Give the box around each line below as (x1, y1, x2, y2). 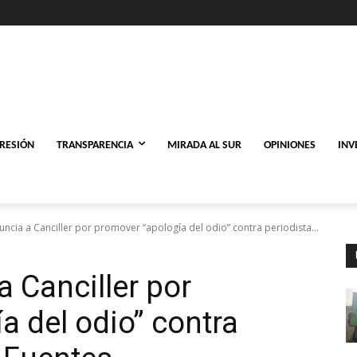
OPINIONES (264, 139, 316, 151)
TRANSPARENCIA (57, 139, 133, 151)
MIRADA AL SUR (167, 139, 241, 151)
